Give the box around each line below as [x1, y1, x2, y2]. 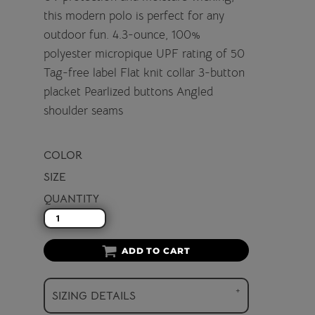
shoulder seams [44, 103, 124, 118]
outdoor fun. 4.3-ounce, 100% [44, 27, 201, 42]
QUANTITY [44, 191, 100, 206]
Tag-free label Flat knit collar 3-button [44, 65, 245, 80]
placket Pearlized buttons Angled [44, 84, 214, 99]
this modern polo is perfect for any [44, 8, 225, 23]
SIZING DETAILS [52, 288, 136, 303]
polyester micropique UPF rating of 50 [44, 46, 245, 61]
